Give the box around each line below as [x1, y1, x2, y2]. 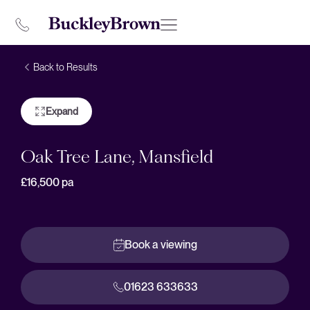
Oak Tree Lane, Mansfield [21, 146, 213, 167]
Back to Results [33, 62, 98, 73]
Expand [46, 106, 78, 117]
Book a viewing [124, 237, 197, 251]
